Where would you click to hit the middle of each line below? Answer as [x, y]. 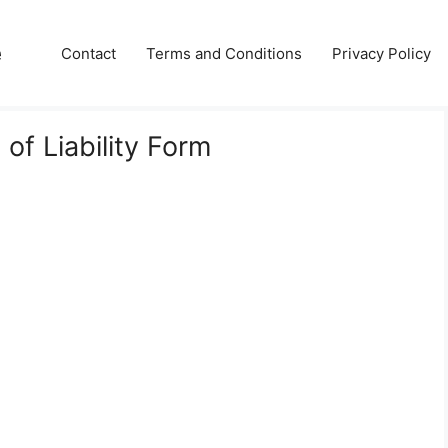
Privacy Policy [381, 53]
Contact [88, 53]
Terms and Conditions [224, 53]
